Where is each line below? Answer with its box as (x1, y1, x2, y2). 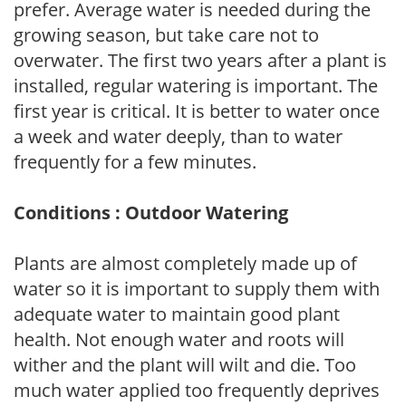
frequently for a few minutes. (14, 149, 256, 174)
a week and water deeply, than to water (14, 123, 343, 149)
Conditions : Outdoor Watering (14, 199, 288, 225)
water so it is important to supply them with (14, 275, 380, 301)
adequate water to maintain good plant (14, 301, 340, 326)
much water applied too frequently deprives (14, 377, 380, 402)
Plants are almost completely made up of (14, 250, 357, 275)
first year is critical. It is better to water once (14, 98, 380, 123)
